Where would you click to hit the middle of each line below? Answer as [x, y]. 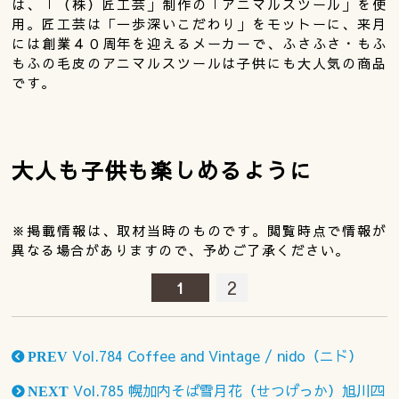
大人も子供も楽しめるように [163, 170]
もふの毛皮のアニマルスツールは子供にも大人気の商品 [199, 62]
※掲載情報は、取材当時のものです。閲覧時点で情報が [199, 230]
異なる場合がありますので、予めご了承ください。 [181, 249]
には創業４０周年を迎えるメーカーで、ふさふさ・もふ [199, 43]
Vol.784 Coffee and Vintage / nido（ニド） [216, 355]
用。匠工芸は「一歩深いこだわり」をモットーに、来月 [199, 23]
